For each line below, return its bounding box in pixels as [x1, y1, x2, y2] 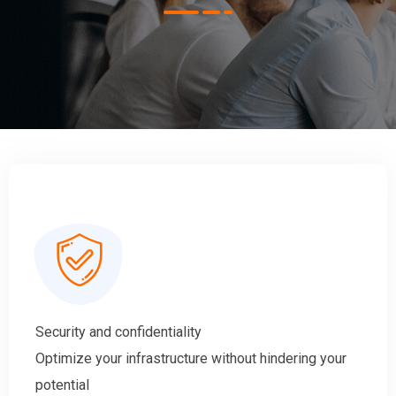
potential [35, 377, 89, 394]
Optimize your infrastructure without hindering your [35, 350, 346, 368]
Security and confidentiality [35, 324, 202, 341]
